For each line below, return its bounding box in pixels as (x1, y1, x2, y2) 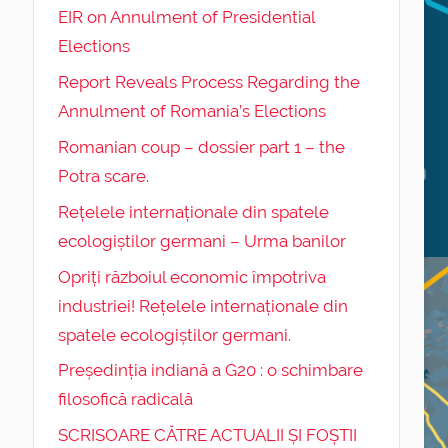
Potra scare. (57, 165, 149, 186)
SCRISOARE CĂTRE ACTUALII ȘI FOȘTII (57, 425, 357, 446)
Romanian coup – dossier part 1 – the (57, 136, 345, 157)
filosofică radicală (57, 389, 193, 410)
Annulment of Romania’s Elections (57, 101, 326, 122)
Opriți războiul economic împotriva (57, 266, 326, 287)
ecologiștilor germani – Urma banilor (57, 230, 346, 251)
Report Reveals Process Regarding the (57, 72, 360, 93)
